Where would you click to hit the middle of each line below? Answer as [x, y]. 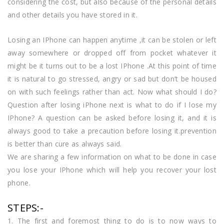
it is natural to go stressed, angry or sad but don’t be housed [112, 78]
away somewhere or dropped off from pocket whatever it [112, 52]
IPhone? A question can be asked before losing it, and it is [112, 117]
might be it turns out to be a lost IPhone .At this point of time [112, 65]
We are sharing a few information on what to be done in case [112, 156]
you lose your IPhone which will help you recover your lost [112, 169]
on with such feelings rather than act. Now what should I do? [112, 91]
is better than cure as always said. [65, 143]
